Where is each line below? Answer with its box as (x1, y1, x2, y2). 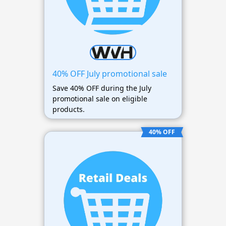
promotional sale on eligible (52, 93, 147, 103)
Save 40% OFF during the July (52, 83, 151, 93)
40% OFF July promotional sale (52, 68, 167, 79)
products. (52, 104, 85, 114)
